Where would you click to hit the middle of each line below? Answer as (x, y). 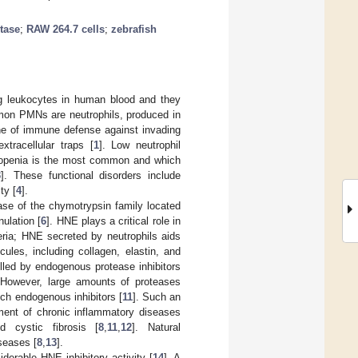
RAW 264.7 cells (66, 29)
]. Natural (157, 327)
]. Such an (156, 296)
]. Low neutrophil (140, 145)
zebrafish (134, 29)
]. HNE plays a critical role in (114, 221)
